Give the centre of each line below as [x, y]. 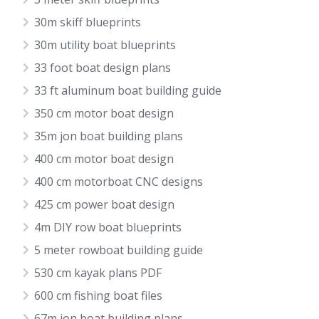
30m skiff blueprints [88, 22]
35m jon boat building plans [109, 136]
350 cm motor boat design [104, 113]
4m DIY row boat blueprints [108, 227]
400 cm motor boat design [104, 159]
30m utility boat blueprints [105, 45]
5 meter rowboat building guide [119, 250]
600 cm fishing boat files [98, 296]
